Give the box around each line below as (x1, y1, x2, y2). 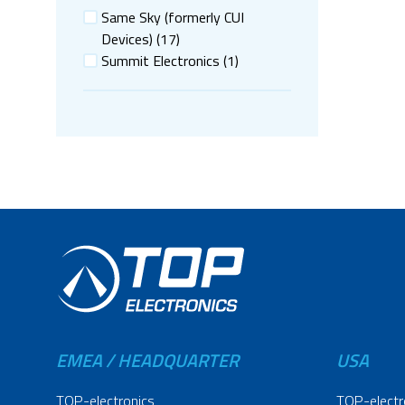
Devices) (101, 28, 153, 50)
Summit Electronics (101, 50, 220, 71)
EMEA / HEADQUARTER (56, 346, 239, 375)
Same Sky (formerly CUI (101, 6, 244, 28)
